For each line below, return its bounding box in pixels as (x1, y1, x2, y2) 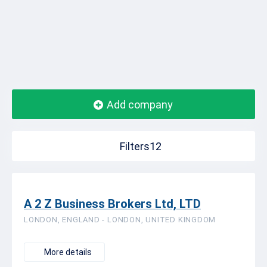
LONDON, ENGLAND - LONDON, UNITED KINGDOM (24, 215, 216, 224)
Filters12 (119, 140, 162, 153)
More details (44, 247, 92, 257)
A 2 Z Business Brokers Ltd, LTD (24, 197, 201, 211)
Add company (107, 98, 173, 111)
